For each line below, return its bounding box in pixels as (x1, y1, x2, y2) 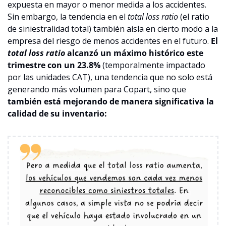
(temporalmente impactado (100, 59, 205, 71)
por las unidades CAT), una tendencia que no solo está (8, 71, 212, 83)
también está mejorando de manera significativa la (8, 95, 214, 107)
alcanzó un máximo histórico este (65, 47, 203, 59)
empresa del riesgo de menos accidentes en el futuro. (8, 35, 211, 46)
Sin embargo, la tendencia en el (8, 11, 128, 22)
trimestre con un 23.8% (8, 59, 100, 71)
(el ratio (180, 11, 209, 22)
